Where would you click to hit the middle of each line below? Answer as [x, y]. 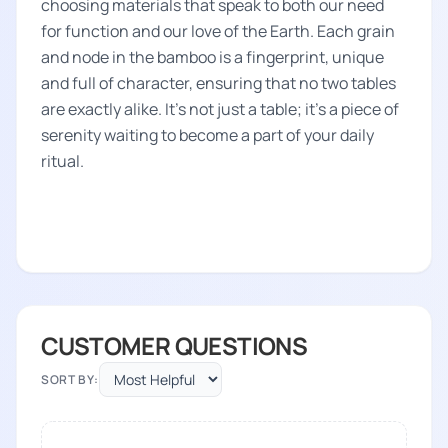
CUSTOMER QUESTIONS [174, 345]
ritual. [62, 161]
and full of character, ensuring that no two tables [218, 83]
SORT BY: [70, 379]
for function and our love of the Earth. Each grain [218, 31]
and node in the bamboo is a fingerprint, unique [212, 57]
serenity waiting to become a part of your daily [207, 135]
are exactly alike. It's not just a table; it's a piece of [220, 109]
